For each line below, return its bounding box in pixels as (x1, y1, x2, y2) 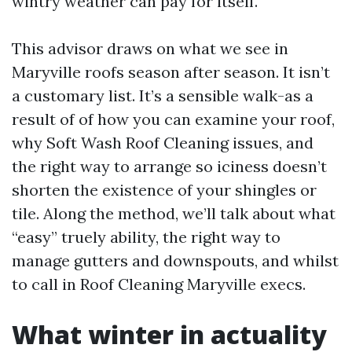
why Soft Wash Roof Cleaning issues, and (12, 133, 313, 152)
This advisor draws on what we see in (12, 38, 288, 58)
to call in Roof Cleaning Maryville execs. (12, 274, 306, 294)
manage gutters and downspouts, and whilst (12, 251, 339, 270)
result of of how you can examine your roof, (12, 109, 335, 129)
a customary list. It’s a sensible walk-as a (12, 86, 313, 105)
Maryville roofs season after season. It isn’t (12, 62, 330, 82)
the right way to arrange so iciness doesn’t (12, 156, 327, 176)
